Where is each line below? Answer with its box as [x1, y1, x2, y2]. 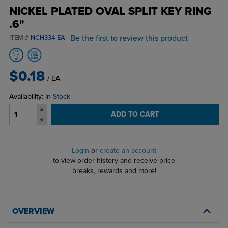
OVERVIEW [12, 206, 54, 217]
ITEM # [9, 34, 31, 42]
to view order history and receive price [53, 156, 175, 165]
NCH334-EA [30, 34, 65, 42]
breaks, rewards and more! [72, 166, 156, 176]
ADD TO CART [111, 110, 159, 119]
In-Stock [45, 92, 70, 101]
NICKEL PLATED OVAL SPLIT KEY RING [9, 5, 212, 18]
